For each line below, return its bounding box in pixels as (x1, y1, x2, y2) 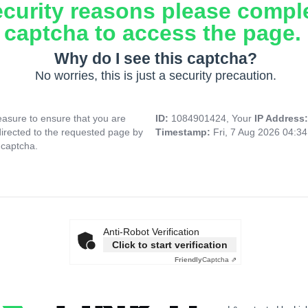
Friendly (175, 256, 202, 264)
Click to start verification (112, 239, 228, 251)
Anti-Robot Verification (103, 226, 199, 238)
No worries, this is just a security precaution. (34, 69, 276, 83)
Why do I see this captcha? (54, 49, 257, 68)
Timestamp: (155, 126, 213, 138)
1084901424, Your (171, 113, 254, 124)
